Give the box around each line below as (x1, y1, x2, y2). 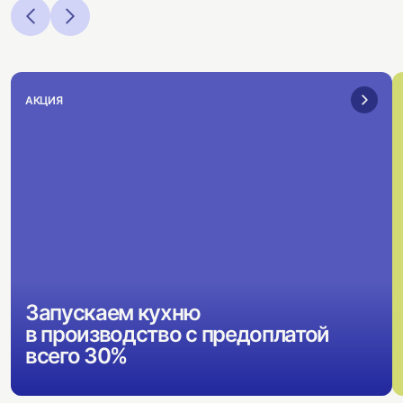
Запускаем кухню (25, 300, 201, 326)
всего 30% (25, 343, 128, 369)
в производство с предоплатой (25, 321, 330, 347)
